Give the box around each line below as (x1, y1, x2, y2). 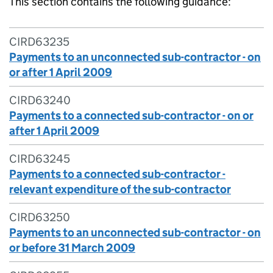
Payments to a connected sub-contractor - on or (9, 108, 253, 122)
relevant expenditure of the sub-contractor (9, 182, 231, 196)
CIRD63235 (9, 35, 69, 49)
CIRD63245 (9, 152, 70, 166)
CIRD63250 (9, 210, 70, 224)
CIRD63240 (9, 93, 71, 107)
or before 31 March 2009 (9, 241, 135, 255)
